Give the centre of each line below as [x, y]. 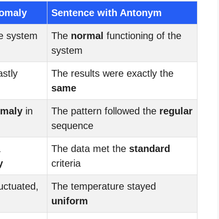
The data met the [90, 148]
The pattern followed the [105, 111]
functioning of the [142, 35]
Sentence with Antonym [107, 12]
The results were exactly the [112, 73]
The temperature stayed [104, 186]
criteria [66, 163]
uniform [70, 201]
